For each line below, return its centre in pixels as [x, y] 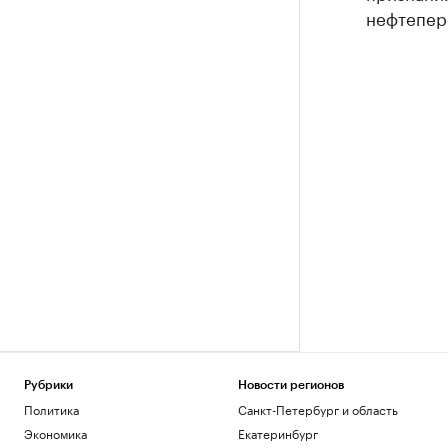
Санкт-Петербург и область [317, 408]
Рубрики [48, 385]
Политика [51, 408]
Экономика [55, 432]
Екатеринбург [277, 432]
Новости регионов [290, 385]
